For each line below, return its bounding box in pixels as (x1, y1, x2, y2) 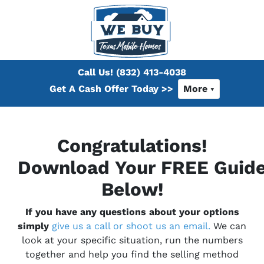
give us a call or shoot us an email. (52, 220, 210, 232)
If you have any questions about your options (25, 206, 239, 217)
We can (210, 220, 246, 232)
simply (18, 220, 52, 232)
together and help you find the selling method (25, 248, 239, 260)
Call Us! (78, 66, 113, 78)
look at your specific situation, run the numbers (21, 234, 243, 246)
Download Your (18, 156, 161, 179)
